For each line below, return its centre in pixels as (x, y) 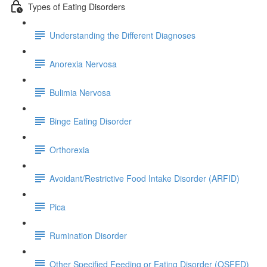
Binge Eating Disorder (91, 121)
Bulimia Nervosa (80, 92)
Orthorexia (69, 149)
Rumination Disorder (88, 235)
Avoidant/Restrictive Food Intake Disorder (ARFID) (145, 178)
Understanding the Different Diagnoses (122, 35)
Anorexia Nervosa (83, 63)
